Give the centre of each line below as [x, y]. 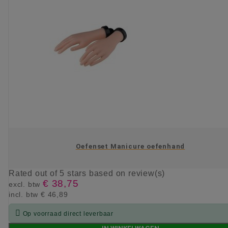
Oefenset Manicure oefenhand [130, 146]
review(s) [147, 174]
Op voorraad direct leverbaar [68, 214]
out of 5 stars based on [82, 174]
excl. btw [26, 184]
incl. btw [25, 195]
